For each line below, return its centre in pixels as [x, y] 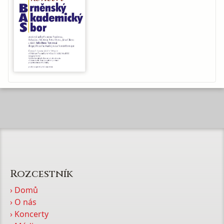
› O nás [23, 202]
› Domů [24, 190]
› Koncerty [29, 214]
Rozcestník [41, 174]
